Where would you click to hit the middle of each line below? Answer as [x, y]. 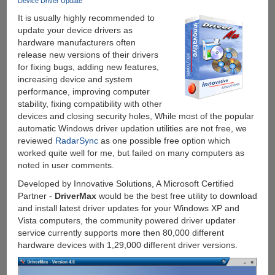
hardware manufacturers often [76, 43]
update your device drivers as [75, 30]
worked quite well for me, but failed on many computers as [131, 153]
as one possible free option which [164, 141]
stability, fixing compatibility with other [90, 104]
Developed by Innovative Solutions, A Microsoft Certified [126, 184]
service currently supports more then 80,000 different [121, 233]
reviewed [36, 141]
